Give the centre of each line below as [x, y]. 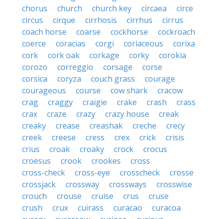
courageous [44, 90]
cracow [170, 90]
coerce [34, 44]
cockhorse [129, 32]
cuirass [91, 208]
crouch [34, 196]
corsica [35, 79]
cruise [102, 196]
